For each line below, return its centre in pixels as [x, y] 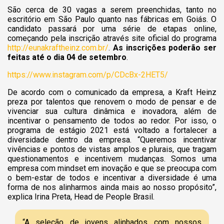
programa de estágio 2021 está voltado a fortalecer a [112, 130]
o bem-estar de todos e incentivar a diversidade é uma [112, 177]
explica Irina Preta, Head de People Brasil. [81, 196]
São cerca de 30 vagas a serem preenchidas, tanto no [112, 9]
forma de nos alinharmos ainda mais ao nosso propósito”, [112, 187]
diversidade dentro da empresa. [69, 139]
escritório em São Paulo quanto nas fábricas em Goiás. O [112, 19]
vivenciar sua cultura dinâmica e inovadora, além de [112, 111]
